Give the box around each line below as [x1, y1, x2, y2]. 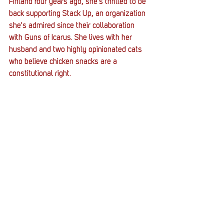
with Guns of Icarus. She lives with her [9, 33, 134, 42]
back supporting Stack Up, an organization [9, 9, 147, 18]
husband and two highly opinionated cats [9, 45, 144, 54]
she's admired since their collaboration [9, 21, 136, 30]
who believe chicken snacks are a [9, 57, 119, 66]
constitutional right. [9, 69, 71, 78]
